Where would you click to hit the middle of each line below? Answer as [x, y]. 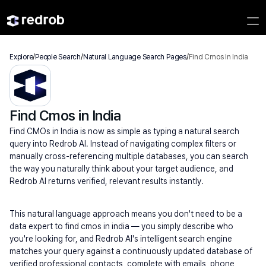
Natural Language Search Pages [134, 57]
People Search [58, 57]
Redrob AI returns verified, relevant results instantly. [107, 181]
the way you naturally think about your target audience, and [121, 169]
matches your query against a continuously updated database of [131, 251]
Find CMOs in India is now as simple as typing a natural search [124, 131]
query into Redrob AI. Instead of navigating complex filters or [123, 144]
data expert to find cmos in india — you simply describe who [121, 226]
